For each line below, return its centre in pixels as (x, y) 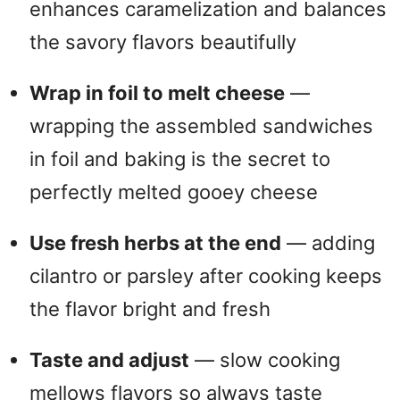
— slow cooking (265, 359)
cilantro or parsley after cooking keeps (206, 275)
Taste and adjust (109, 359)
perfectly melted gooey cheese (174, 192)
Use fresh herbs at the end (155, 242)
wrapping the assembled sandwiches (201, 125)
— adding (328, 242)
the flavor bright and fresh (150, 308)
